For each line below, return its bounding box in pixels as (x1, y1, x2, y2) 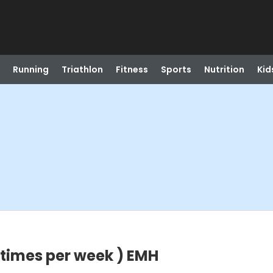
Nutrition (204, 63, 244, 76)
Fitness (115, 63, 148, 76)
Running (12, 63, 49, 76)
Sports (160, 63, 191, 76)
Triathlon (61, 63, 103, 76)
